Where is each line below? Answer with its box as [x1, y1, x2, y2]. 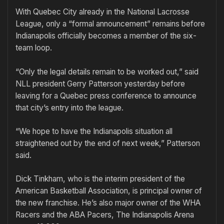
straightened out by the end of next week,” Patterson [15, 138, 200, 148]
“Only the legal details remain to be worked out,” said [15, 66, 198, 76]
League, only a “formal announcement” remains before [15, 19, 205, 29]
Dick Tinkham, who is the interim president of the [15, 174, 185, 184]
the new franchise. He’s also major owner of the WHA [15, 198, 200, 208]
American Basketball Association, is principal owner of [15, 186, 202, 196]
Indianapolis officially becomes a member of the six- [15, 31, 196, 41]
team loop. [15, 43, 52, 53]
